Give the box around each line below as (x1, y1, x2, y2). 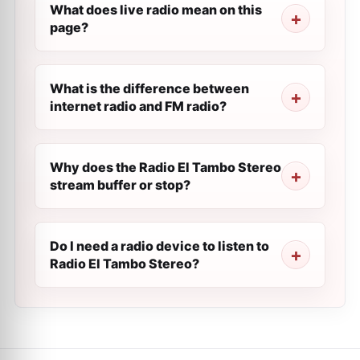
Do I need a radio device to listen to (50, 238, 269, 254)
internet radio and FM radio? (50, 98, 227, 114)
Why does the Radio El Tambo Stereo (50, 159, 281, 175)
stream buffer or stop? (50, 177, 190, 193)
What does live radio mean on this (50, 2, 262, 18)
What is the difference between (50, 80, 249, 96)
